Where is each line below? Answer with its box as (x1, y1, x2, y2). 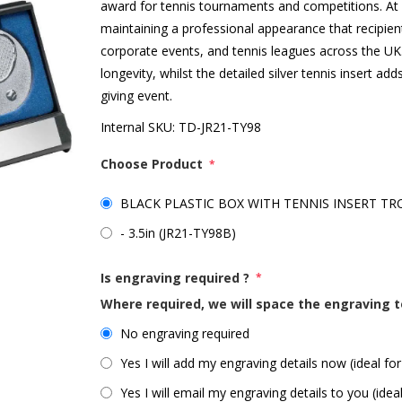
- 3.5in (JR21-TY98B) (120, 223, 237, 241)
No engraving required (120, 325, 250, 343)
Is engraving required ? (100, 268, 254, 286)
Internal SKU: (100, 118, 176, 135)
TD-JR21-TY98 (179, 118, 262, 135)
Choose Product (100, 155, 207, 172)
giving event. (100, 87, 173, 104)
